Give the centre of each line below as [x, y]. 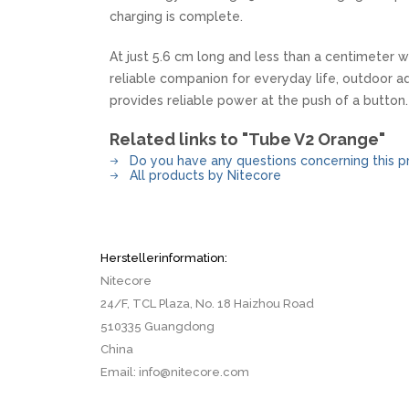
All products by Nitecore [204, 175]
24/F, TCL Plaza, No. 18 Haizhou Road [207, 304]
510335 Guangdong [157, 326]
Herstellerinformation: [164, 258]
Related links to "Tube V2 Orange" [247, 139]
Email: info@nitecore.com [175, 372]
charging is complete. [176, 16]
